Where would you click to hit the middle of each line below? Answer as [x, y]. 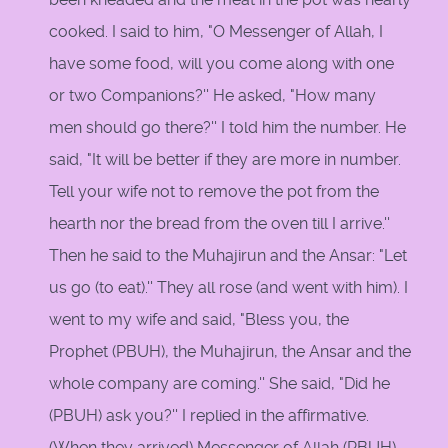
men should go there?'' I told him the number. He [227, 128]
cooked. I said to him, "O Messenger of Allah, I [216, 32]
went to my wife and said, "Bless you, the [199, 320]
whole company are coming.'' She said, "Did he [219, 384]
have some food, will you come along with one [221, 64]
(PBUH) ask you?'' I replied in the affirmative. [209, 416]
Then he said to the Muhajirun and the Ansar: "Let [228, 256]
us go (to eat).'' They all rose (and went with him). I [228, 288]
